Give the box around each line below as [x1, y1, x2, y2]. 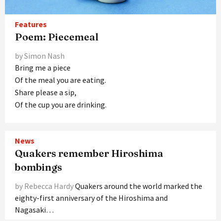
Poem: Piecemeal [15, 30, 98, 43]
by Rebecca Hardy [15, 181, 75, 191]
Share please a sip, [15, 87, 76, 97]
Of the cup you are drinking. [15, 99, 107, 110]
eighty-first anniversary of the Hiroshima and [15, 192, 168, 203]
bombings [15, 160, 62, 173]
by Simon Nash [15, 50, 65, 61]
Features [15, 19, 47, 29]
